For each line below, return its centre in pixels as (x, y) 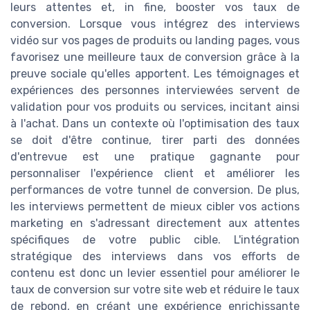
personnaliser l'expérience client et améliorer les (155, 174)
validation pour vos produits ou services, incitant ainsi (155, 107)
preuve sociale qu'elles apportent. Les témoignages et (155, 74)
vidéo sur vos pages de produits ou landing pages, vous (155, 41)
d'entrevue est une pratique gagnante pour (155, 157)
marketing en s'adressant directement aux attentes (155, 224)
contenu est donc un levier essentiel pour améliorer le (155, 273)
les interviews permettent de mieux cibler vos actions (155, 207)
